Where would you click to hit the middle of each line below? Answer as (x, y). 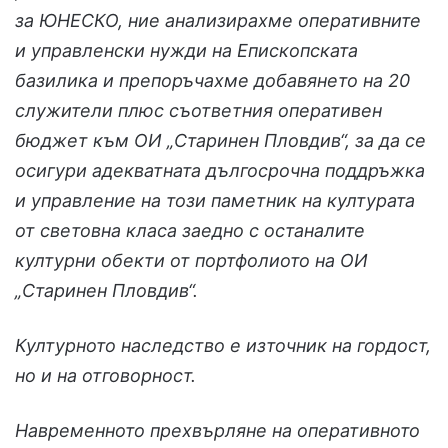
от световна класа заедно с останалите (190, 231)
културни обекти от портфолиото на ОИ (191, 261)
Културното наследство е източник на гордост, (223, 346)
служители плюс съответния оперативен (198, 111)
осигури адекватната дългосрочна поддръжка (220, 171)
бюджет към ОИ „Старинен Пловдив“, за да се (220, 141)
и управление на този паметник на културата (215, 201)
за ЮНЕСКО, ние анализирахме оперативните (218, 21)
